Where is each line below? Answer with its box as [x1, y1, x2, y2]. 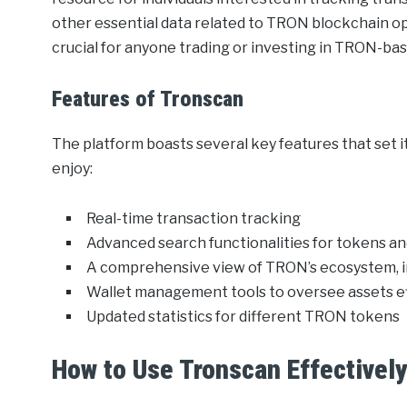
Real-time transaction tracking [86, 210, 302, 228]
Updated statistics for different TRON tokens [86, 308, 401, 326]
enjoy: [52, 160, 94, 178]
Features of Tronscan [52, 86, 244, 113]
